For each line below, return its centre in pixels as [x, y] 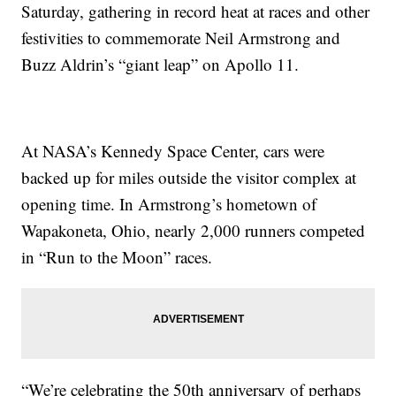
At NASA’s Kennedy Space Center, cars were [173, 151]
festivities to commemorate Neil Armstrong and [181, 38]
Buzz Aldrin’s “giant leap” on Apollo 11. [160, 65]
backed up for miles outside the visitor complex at [189, 178]
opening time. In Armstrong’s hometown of [169, 204]
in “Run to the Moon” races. [117, 257]
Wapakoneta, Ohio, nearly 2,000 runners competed [194, 231]
